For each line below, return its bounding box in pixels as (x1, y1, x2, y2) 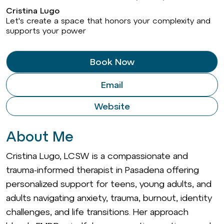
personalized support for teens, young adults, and (6, 178, 211, 189)
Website (94, 101, 130, 111)
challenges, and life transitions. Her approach (6, 206, 188, 217)
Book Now (89, 56, 134, 67)
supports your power (6, 26, 86, 35)
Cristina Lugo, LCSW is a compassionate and (6, 150, 188, 161)
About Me (6, 128, 73, 144)
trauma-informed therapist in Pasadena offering (6, 164, 199, 175)
